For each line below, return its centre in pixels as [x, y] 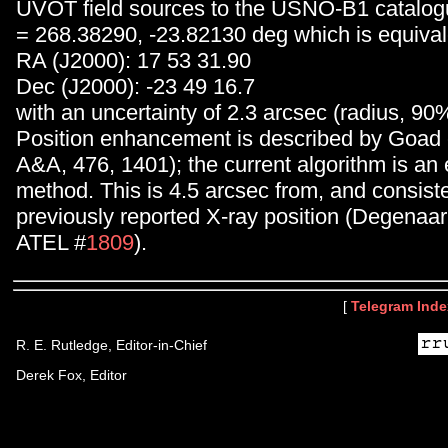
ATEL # [51, 242]
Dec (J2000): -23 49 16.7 [135, 86]
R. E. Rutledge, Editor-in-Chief [111, 345]
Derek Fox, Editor [71, 375]
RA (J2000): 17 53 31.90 [133, 60]
